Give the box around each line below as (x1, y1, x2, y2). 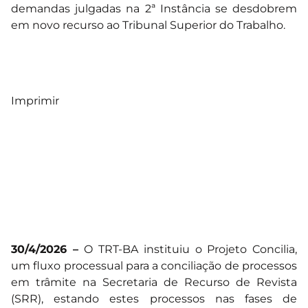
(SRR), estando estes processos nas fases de (11, 291, 297, 305)
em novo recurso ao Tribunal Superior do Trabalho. (11, 18, 285, 32)
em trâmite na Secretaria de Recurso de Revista (11, 275, 297, 289)
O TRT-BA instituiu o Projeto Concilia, (84, 242, 298, 256)
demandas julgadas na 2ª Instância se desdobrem (11, 1, 297, 15)
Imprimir (11, 93, 59, 107)
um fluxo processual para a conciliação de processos (11, 258, 297, 272)
